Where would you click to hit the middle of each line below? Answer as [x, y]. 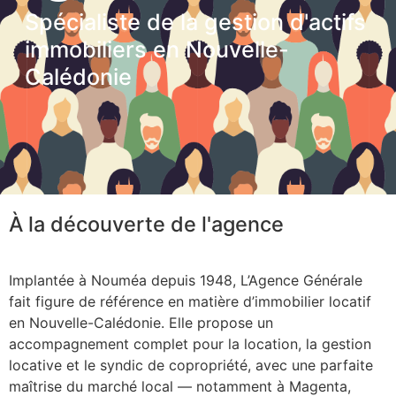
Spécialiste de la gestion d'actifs [195, 23]
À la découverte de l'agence [146, 225]
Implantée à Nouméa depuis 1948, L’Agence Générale [186, 281]
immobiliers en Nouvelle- [157, 50]
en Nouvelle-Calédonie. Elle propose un [141, 323]
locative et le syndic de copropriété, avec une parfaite [191, 366]
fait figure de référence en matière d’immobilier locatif [190, 302]
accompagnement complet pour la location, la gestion [190, 344]
